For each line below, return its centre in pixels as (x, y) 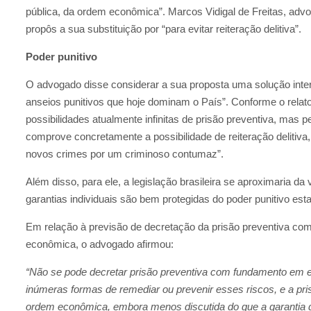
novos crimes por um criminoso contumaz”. (125, 153)
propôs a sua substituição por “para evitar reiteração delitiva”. (163, 28)
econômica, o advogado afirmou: (100, 244)
